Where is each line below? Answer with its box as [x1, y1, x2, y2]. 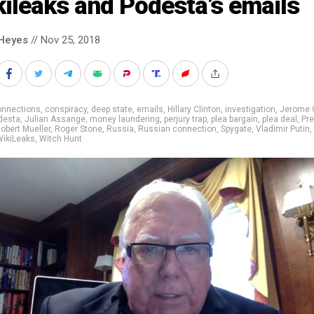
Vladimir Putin [256, 123, 310, 134]
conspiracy [45, 104, 87, 114]
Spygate [221, 123, 252, 134]
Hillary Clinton [168, 104, 221, 114]
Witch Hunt [39, 133, 82, 144]
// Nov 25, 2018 [28, 33, 100, 46]
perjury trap [164, 114, 207, 124]
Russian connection [138, 123, 217, 134]
